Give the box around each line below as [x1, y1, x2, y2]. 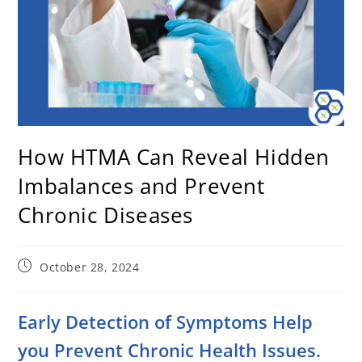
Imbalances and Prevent [18, 171, 265, 201]
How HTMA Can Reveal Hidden [18, 142, 330, 172]
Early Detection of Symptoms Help [18, 309, 314, 335]
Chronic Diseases [18, 200, 194, 230]
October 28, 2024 [40, 259, 140, 276]
